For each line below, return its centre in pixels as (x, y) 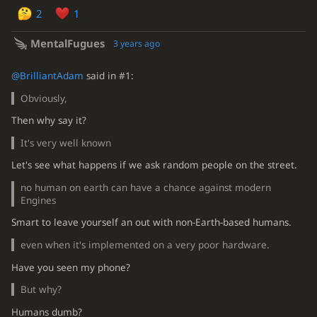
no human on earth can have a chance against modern (146, 187)
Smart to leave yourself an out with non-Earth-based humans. (151, 223)
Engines (39, 200)
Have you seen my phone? (70, 267)
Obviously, (44, 98)
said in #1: (108, 76)
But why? (41, 290)
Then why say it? (48, 121)
